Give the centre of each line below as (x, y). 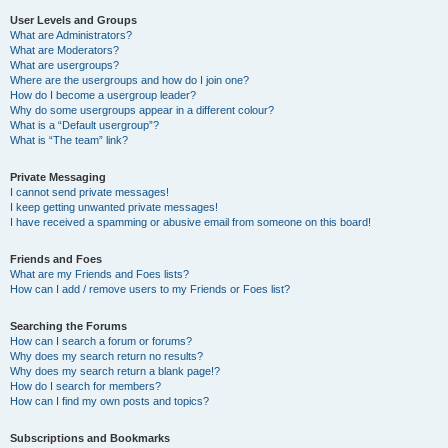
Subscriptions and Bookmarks (90, 438)
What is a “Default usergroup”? (84, 125)
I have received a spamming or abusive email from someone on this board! (190, 222)
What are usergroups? (64, 65)
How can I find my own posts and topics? (109, 401)
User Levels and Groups (73, 20)
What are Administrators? (71, 35)
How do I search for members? (85, 386)
